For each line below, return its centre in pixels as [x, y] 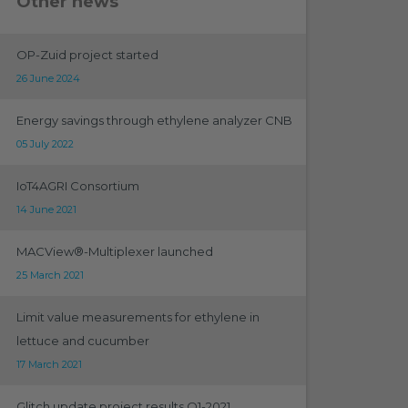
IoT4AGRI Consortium [77, 186]
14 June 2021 [46, 209]
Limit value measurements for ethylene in [138, 317]
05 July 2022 [45, 144]
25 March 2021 [50, 275]
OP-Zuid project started [87, 55]
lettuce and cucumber [82, 341]
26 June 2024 [48, 78]
